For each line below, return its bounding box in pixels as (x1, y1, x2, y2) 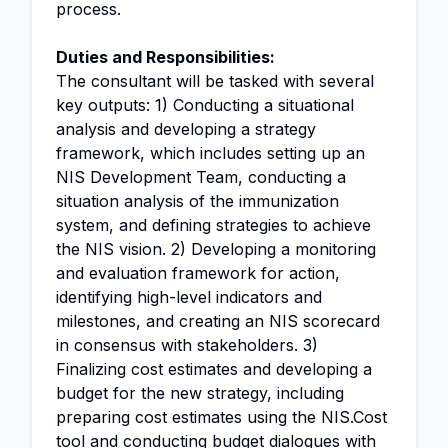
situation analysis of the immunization (56, 191, 339, 211)
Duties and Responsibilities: (56, 47, 275, 67)
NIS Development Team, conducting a (56, 167, 346, 187)
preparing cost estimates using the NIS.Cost (56, 407, 387, 427)
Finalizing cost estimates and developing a (56, 359, 372, 379)
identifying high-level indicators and (56, 287, 322, 307)
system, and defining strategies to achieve (56, 215, 371, 235)
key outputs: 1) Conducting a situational (56, 95, 354, 115)
